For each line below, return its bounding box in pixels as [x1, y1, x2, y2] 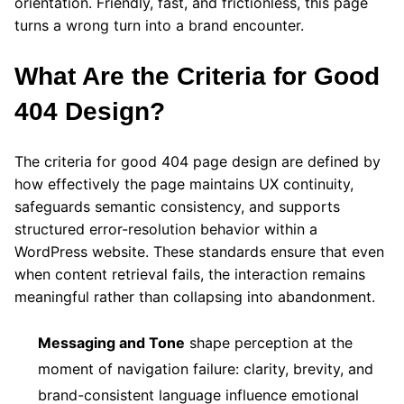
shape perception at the [185, 333, 353, 352]
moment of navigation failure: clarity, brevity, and [38, 359, 373, 378]
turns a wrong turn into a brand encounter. [14, 15, 304, 34]
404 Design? [14, 96, 165, 125]
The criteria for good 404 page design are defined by [14, 151, 381, 170]
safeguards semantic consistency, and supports [14, 197, 340, 216]
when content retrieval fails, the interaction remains [14, 264, 365, 283]
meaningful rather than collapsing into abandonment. [14, 287, 375, 306]
